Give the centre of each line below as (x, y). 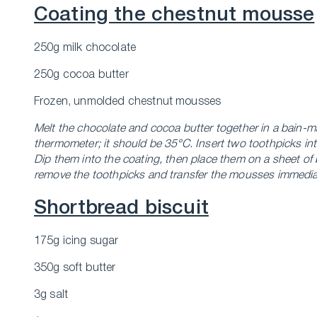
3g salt (51, 295)
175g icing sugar (76, 241)
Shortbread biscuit (121, 208)
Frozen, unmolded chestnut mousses (128, 102)
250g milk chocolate (85, 48)
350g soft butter (75, 268)
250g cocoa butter (81, 75)
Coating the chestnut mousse (174, 15)
